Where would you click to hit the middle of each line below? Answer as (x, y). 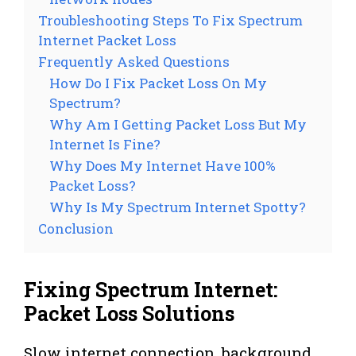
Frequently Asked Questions (134, 61)
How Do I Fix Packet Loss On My (158, 83)
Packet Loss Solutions (129, 313)
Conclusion (76, 228)
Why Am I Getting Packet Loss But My (178, 124)
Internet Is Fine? (105, 144)
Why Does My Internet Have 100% (163, 165)
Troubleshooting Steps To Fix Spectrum (170, 20)
